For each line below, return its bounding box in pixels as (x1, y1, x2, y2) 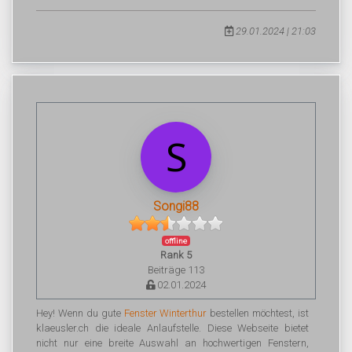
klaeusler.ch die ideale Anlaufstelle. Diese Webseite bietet (36, 322, 309, 334)
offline (165, 236, 187, 245)
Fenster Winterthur (123, 307, 207, 319)
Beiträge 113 (148, 264, 204, 276)
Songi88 (153, 199, 199, 214)
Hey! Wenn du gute (36, 307, 124, 319)
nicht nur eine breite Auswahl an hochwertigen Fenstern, (36, 337, 309, 349)
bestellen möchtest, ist (207, 307, 309, 319)
